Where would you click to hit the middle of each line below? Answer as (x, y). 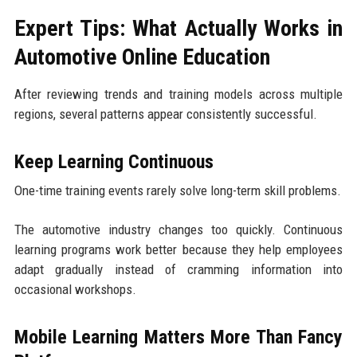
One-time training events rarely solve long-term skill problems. (177, 191)
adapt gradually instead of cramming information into (178, 270)
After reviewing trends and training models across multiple (178, 94)
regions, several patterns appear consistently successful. (165, 114)
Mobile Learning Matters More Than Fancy (178, 337)
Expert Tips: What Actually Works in (178, 29)
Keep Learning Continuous (114, 162)
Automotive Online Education (142, 57)
